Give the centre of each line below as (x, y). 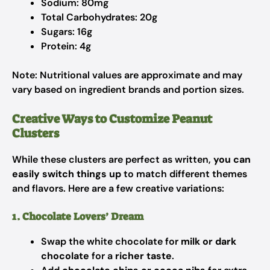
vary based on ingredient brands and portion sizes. (128, 89)
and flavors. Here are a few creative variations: (118, 188)
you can (232, 159)
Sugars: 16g (67, 32)
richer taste (143, 256)
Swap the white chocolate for (111, 241)
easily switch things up (67, 174)
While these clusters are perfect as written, (113, 159)
